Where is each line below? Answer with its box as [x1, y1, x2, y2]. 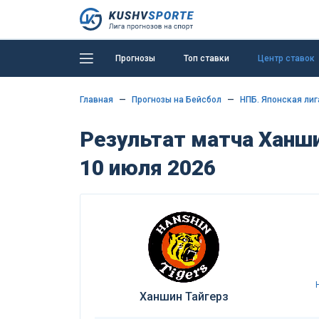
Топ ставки [184, 53, 229, 63]
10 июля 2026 [80, 155, 216, 180]
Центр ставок [258, 53, 315, 63]
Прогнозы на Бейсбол [132, 95, 221, 105]
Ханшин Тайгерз [139, 290, 229, 303]
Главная [80, 95, 113, 105]
